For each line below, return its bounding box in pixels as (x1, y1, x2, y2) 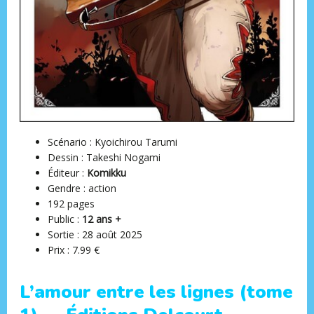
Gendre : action (48, 181, 117, 195)
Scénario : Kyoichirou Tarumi (48, 135, 178, 149)
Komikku (87, 165, 127, 179)
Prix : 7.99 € (48, 243, 100, 257)
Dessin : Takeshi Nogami (48, 150, 161, 164)
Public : (48, 212, 83, 226)
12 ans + (82, 212, 122, 226)
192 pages (48, 196, 95, 210)
